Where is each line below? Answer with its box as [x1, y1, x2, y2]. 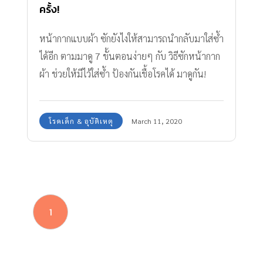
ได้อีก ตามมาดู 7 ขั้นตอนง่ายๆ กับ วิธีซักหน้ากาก [39, 49, 220, 62]
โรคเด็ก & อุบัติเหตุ [49, 116, 113, 126]
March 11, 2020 [131, 116, 182, 126]
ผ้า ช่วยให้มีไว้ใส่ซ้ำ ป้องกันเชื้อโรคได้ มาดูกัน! [39, 67, 206, 80]
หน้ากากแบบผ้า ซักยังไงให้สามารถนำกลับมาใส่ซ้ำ [39, 32, 224, 45]
